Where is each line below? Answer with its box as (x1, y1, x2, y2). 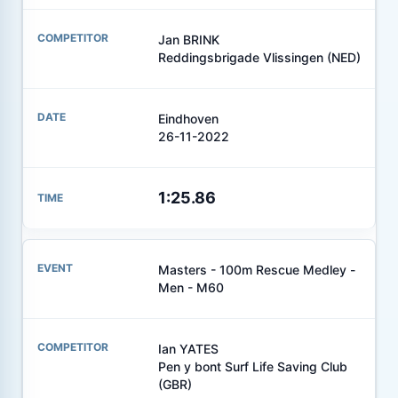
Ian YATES (157, 340, 219, 356)
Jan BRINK (157, 31, 219, 47)
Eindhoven (157, 110, 219, 126)
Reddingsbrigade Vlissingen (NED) (157, 49, 361, 65)
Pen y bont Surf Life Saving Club (157, 358, 347, 374)
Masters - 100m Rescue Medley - (157, 261, 355, 277)
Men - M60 (157, 279, 224, 295)
